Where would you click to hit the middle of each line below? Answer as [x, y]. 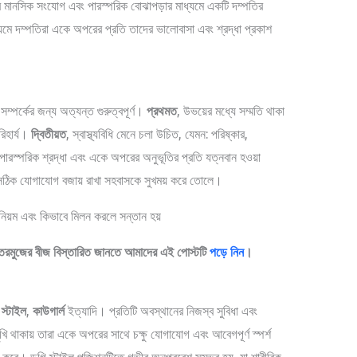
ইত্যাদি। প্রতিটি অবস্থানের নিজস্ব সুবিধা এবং [161, 310]
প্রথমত [161, 110]
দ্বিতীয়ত [48, 133]
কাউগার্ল [48, 310]
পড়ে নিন [227, 251]
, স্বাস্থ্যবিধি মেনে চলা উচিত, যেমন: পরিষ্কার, [157, 133]
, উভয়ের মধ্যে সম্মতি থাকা [230, 110]
